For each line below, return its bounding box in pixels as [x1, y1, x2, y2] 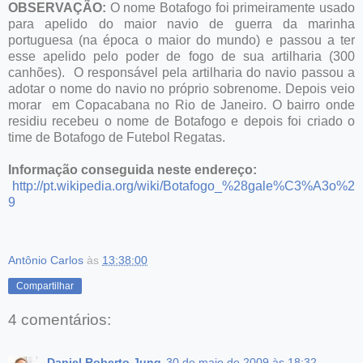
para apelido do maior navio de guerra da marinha [8, 16, 355, 31]
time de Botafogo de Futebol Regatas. [8, 130, 225, 144]
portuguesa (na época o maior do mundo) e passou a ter [8, 32, 355, 47]
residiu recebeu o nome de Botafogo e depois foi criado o [8, 113, 355, 128]
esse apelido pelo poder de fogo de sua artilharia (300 [8, 49, 355, 63]
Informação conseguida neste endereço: [8, 162, 257, 177]
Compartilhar [16, 280, 74, 292]
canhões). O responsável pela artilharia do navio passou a [8, 65, 355, 79]
